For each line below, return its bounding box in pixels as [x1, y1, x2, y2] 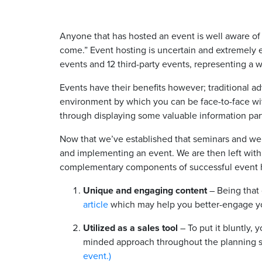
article [83, 198, 108, 211]
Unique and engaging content [83, 184, 207, 197]
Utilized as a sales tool [83, 221, 178, 235]
